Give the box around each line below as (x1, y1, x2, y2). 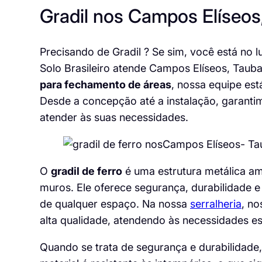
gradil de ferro (50, 164, 122, 177)
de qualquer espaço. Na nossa (39, 197, 190, 210)
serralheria (189, 197, 242, 210)
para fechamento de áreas (39, 78, 171, 91)
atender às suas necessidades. (39, 111, 188, 123)
